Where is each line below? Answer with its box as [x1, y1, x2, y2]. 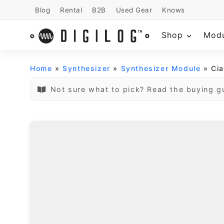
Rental [60, 5, 82, 14]
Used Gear [115, 5, 152, 14]
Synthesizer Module [120, 64, 201, 72]
